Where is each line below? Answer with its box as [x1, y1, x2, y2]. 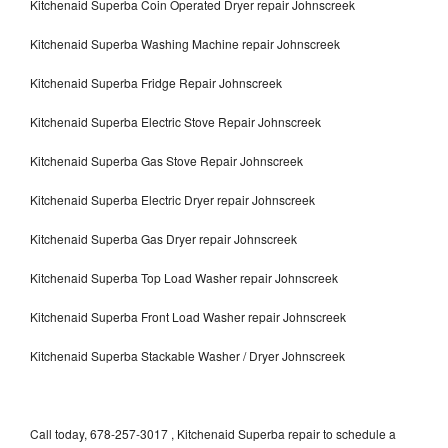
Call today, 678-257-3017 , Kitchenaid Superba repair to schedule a [30, 424, 396, 442]
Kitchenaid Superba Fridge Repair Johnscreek [30, 73, 282, 91]
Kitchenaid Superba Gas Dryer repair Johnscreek [30, 229, 297, 247]
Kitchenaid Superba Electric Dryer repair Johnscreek [30, 190, 315, 208]
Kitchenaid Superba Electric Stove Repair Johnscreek [30, 112, 321, 130]
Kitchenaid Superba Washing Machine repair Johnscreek [30, 34, 340, 52]
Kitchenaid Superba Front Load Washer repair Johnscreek [30, 307, 346, 325]
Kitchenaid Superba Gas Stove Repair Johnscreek [30, 151, 303, 169]
